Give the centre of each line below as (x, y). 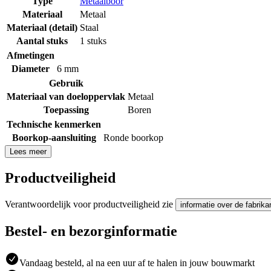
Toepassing (66, 109)
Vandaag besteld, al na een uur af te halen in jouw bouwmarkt (137, 263)
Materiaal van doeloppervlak (66, 96)
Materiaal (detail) (42, 27)
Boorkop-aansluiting (54, 137)
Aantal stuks (42, 41)
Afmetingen (31, 55)
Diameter (31, 68)
